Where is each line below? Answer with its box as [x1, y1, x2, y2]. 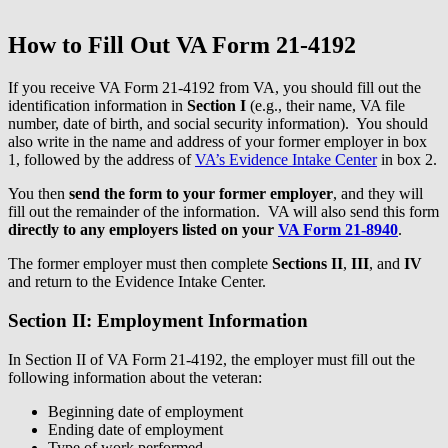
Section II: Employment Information [8, 309, 308, 331]
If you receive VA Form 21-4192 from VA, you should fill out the [8, 79, 421, 97]
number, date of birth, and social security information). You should [8, 115, 428, 133]
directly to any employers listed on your [8, 221, 278, 239]
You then [8, 185, 69, 203]
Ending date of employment [48, 420, 223, 438]
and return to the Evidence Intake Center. [8, 273, 266, 291]
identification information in [8, 97, 187, 115]
